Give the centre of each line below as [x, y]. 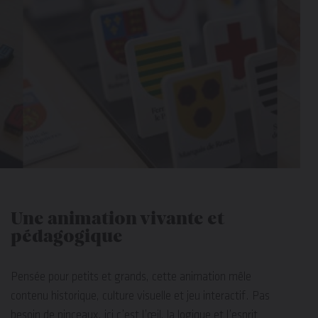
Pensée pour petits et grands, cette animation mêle [131, 277]
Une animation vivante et [117, 220]
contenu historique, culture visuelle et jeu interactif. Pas [140, 296]
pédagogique [68, 238]
